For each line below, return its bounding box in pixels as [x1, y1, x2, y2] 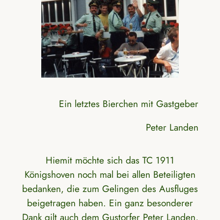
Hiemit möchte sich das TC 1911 [46, 153, 174, 167]
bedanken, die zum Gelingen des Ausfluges [22, 182, 198, 196]
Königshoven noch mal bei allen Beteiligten [25, 167, 195, 182]
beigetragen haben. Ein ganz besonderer [27, 196, 193, 210]
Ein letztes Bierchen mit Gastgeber [59, 96, 199, 110]
